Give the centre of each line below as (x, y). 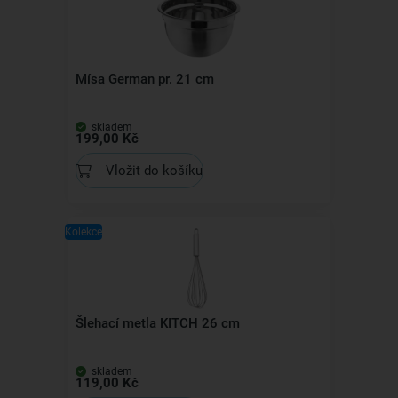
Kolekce (83, 232)
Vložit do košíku (154, 170)
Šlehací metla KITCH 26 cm (157, 324)
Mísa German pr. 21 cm (144, 80)
